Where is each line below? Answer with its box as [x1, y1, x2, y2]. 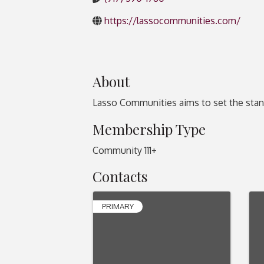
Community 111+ [93, 144, 157, 156]
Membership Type [93, 119, 206, 138]
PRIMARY [102, 201, 134, 211]
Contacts [93, 166, 147, 186]
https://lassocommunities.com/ [104, 15, 240, 27]
